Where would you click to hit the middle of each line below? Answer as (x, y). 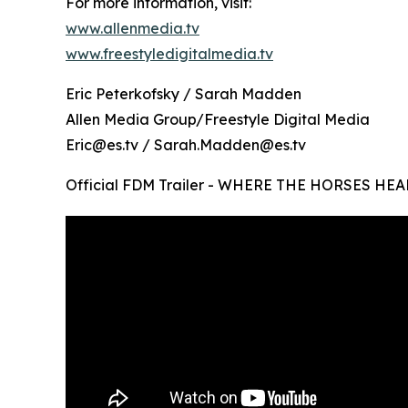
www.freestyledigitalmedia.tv (169, 53)
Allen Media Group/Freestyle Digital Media (218, 119)
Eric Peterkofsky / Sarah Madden (184, 93)
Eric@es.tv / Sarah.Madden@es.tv (186, 144)
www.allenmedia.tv (133, 28)
